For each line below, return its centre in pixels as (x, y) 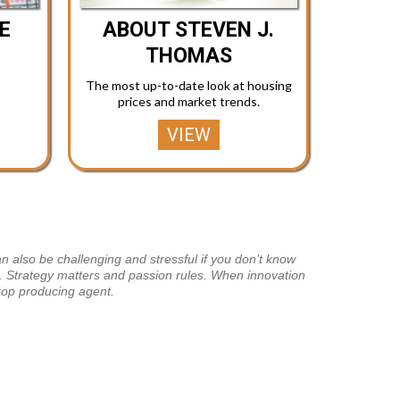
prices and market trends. (188, 101)
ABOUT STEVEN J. (188, 29)
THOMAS (188, 55)
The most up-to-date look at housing (188, 85)
